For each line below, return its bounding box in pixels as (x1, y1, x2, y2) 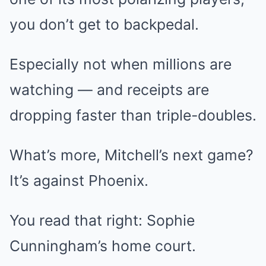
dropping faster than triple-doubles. (9, 106, 256, 124)
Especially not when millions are (9, 55, 232, 73)
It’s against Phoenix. (9, 171, 148, 189)
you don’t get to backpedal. (9, 15, 199, 33)
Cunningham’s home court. (9, 236, 196, 255)
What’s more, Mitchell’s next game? (9, 145, 254, 164)
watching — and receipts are (9, 80, 209, 99)
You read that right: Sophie (9, 211, 195, 229)
